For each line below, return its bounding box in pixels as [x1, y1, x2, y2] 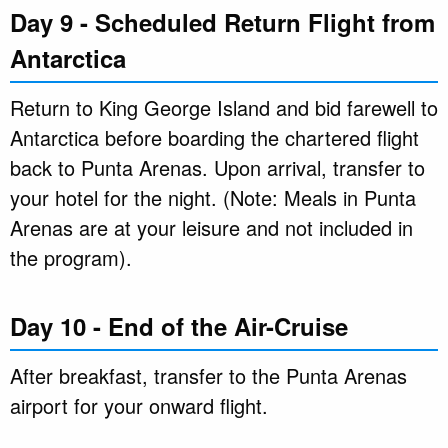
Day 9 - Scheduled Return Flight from [10, 4, 435, 39]
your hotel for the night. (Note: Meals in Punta [10, 182, 416, 212]
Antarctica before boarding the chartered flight [10, 122, 419, 152]
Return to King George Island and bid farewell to [10, 92, 438, 122]
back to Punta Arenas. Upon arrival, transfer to [10, 152, 425, 182]
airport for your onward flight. [10, 390, 268, 420]
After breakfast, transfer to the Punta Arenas [10, 360, 407, 390]
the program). [10, 242, 132, 272]
